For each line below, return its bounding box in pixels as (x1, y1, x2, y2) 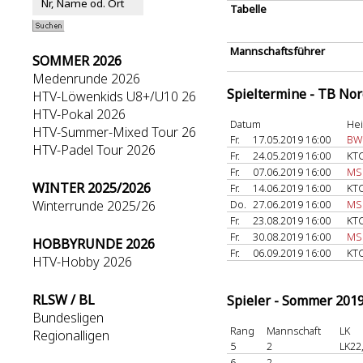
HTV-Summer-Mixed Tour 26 (32, 123, 196, 141)
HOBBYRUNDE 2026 (32, 235, 155, 253)
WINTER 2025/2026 (32, 179, 151, 197)
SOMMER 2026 (32, 52, 122, 70)
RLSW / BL (32, 291, 95, 309)
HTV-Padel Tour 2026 (32, 141, 156, 159)
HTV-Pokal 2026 (32, 105, 126, 123)
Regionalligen (32, 327, 109, 344)
